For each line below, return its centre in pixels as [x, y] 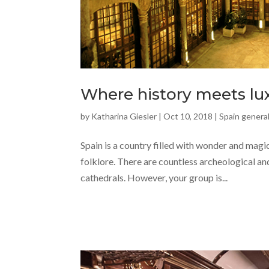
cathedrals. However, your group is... [154, 178]
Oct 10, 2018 [188, 116]
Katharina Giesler [124, 116]
